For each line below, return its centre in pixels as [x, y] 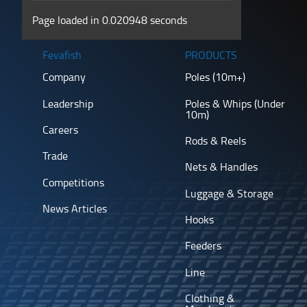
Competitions [73, 182]
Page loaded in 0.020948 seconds [110, 20]
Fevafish [62, 55]
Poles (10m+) [216, 77]
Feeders [204, 246]
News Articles [75, 209]
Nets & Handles [222, 167]
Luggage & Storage [230, 193]
